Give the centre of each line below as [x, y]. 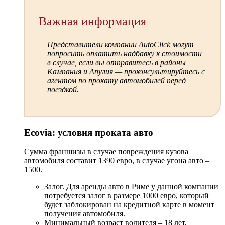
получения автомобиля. [85, 214]
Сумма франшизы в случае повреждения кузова [106, 152]
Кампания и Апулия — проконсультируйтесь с [126, 71]
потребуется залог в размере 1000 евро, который [127, 196]
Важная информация [93, 21]
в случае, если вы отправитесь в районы [117, 62]
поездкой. [63, 89]
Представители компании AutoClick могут [121, 44]
